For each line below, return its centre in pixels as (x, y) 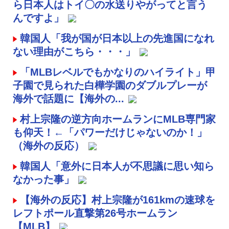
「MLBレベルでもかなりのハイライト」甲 (118, 72)
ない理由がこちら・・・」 (74, 51)
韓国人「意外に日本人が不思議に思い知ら (117, 166)
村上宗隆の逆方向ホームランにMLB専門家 (118, 119)
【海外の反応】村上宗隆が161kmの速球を (118, 200)
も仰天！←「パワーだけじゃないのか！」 (110, 132)
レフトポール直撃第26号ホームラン (95, 213)
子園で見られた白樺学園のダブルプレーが (110, 85)
